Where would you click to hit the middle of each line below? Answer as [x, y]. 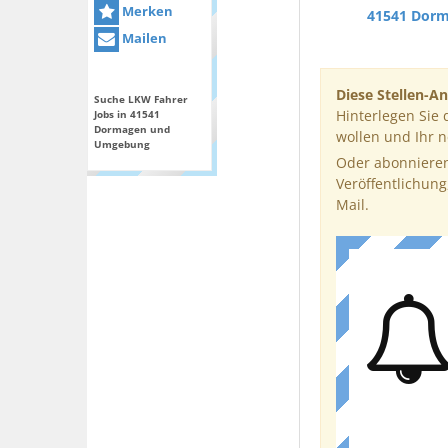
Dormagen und [132, 129]
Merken [146, 11]
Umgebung [122, 144]
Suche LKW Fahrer [141, 99]
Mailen [143, 38]
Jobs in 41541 [127, 114]
